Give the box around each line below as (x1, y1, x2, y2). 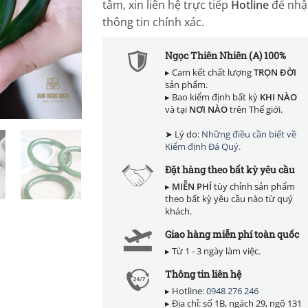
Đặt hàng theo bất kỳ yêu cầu (165, 162, 295, 176)
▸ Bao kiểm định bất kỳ (165, 90, 260, 103)
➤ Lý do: (165, 127, 201, 140)
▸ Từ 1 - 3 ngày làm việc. (165, 244, 261, 257)
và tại (165, 102, 189, 115)
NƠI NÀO (189, 102, 228, 115)
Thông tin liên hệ (165, 267, 241, 280)
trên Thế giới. (228, 102, 283, 115)
